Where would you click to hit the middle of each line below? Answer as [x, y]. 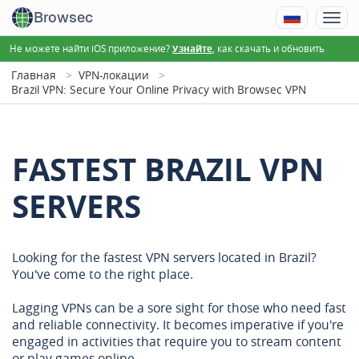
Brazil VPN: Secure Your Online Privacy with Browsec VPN [159, 89]
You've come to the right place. [103, 274]
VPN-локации [114, 75]
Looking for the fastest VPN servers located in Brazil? [164, 257]
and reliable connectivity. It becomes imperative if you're [178, 325]
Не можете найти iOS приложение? [91, 48]
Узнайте [192, 49]
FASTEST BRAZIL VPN [168, 169]
